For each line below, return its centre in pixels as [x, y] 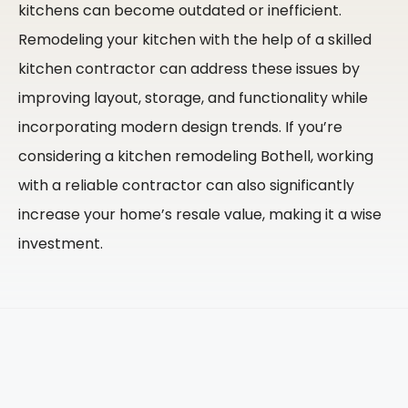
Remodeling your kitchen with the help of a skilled [195, 39]
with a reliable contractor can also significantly [186, 185]
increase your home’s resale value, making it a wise [200, 214]
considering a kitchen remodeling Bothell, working [196, 156]
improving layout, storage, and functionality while [193, 97]
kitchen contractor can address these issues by [189, 68]
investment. [61, 243]
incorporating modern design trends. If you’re [180, 127]
